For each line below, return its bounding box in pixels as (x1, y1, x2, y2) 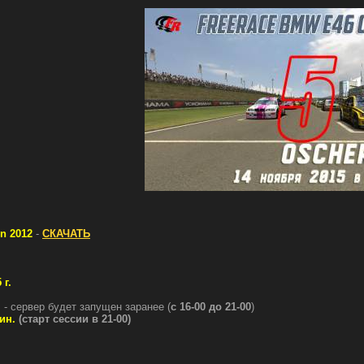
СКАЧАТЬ (42, 227, 90, 240)
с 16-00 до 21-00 (171, 301, 251, 313)
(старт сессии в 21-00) (19, 313, 131, 325)
